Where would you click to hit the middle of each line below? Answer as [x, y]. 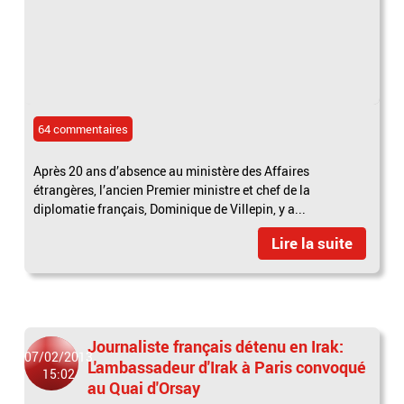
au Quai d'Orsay [144, 388]
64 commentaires [83, 129]
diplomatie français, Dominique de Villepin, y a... [170, 209]
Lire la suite [312, 243]
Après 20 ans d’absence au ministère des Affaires [172, 171]
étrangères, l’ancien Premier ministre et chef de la [172, 190]
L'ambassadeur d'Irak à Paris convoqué [227, 367]
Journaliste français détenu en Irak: [216, 347]
